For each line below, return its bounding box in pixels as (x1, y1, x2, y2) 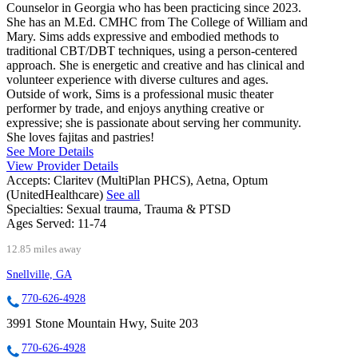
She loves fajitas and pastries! (6, 129, 154, 144)
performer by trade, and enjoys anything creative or (6, 101, 264, 115)
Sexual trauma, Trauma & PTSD (66, 201, 231, 216)
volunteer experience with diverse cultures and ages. (6, 72, 268, 86)
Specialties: (6, 201, 63, 216)
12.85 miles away (6, 243, 82, 255)
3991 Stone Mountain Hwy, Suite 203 (6, 316, 198, 330)
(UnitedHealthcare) (6, 187, 106, 201)
